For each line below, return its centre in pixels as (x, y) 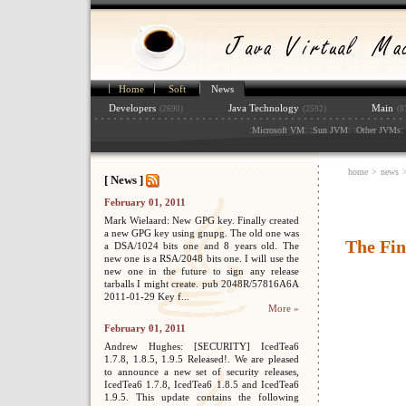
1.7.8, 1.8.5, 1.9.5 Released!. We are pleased (202, 359)
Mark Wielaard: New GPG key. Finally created (202, 220)
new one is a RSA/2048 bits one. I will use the (202, 258)
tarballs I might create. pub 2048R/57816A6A (202, 284)
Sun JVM (330, 130)
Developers (132, 108)
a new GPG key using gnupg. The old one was (202, 233)
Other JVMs (378, 130)
